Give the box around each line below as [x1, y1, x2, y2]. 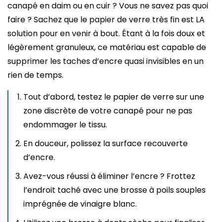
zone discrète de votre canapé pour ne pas [23, 105, 192, 117]
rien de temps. [7, 69, 63, 81]
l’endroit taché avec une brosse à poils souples [23, 184, 206, 196]
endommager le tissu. [23, 119, 107, 131]
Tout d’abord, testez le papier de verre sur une [23, 91, 204, 103]
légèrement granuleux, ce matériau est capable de [7, 42, 206, 54]
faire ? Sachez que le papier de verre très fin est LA [7, 14, 205, 26]
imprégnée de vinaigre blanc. [23, 198, 137, 210]
